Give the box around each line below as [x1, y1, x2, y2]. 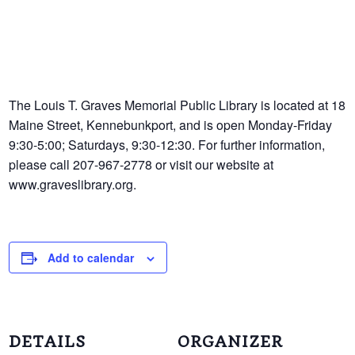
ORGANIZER [177, 332, 283, 351]
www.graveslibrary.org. [9, 175, 137, 193]
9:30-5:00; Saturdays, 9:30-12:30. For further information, [9, 136, 326, 154]
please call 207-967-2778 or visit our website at [9, 155, 274, 174]
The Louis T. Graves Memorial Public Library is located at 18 [9, 96, 346, 114]
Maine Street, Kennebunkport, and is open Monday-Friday [9, 116, 333, 134]
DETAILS [9, 332, 86, 351]
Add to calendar [48, 250, 135, 265]
